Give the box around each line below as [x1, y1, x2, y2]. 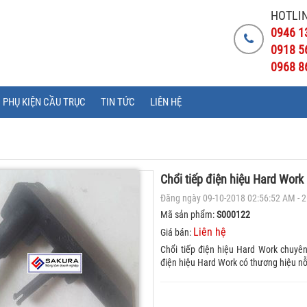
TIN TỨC [101, 96, 135, 108]
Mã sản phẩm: [160, 209, 217, 220]
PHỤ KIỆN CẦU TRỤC [3, 96, 86, 108]
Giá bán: [160, 227, 194, 238]
